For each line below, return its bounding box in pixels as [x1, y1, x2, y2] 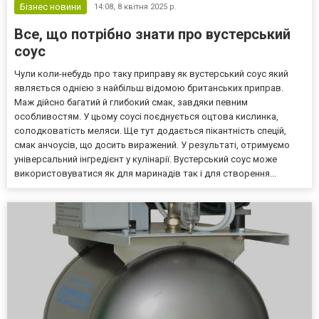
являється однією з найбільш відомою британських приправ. [14, 82, 283, 93]
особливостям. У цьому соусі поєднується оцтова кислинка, [14, 110, 278, 122]
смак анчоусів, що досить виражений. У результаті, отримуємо [14, 139, 290, 150]
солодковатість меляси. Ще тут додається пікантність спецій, [14, 125, 286, 136]
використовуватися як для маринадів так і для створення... [14, 167, 276, 179]
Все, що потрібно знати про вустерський [14, 25, 291, 43]
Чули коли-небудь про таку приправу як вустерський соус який [14, 68, 288, 79]
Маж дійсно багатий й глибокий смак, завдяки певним [14, 96, 248, 108]
